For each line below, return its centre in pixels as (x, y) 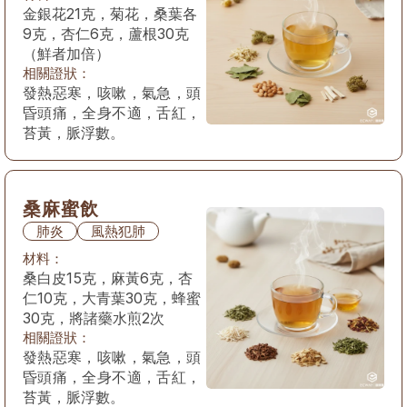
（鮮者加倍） (66, 54)
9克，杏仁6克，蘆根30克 (106, 34)
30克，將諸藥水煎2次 (94, 318)
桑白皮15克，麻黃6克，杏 (108, 278)
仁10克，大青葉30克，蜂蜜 (112, 298)
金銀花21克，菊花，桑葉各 (110, 14)
